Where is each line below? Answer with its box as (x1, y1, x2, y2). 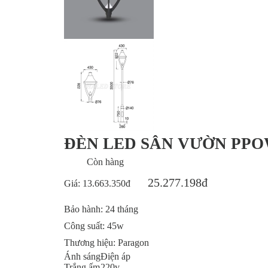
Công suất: (64, 221, 107, 231)
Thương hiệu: (64, 237, 118, 248)
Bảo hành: (64, 204, 105, 214)
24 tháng (105, 204, 138, 214)
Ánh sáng (64, 251, 100, 261)
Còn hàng (87, 157, 124, 167)
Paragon (118, 237, 149, 248)
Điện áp (100, 251, 130, 261)
